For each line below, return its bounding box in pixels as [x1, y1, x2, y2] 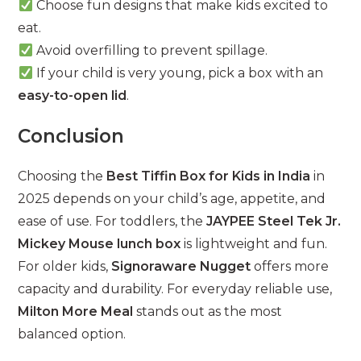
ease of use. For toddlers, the [18, 214, 207, 230]
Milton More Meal [18, 304, 134, 320]
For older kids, [18, 259, 112, 275]
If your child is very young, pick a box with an [32, 65, 323, 81]
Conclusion [18, 125, 125, 148]
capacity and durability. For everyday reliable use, [18, 281, 333, 297]
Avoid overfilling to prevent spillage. [32, 43, 268, 59]
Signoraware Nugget [111, 259, 251, 275]
